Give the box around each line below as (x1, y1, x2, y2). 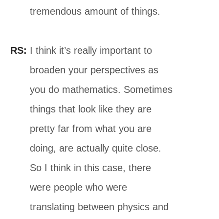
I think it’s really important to (27, 44, 153, 56)
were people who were (30, 181, 128, 193)
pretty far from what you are (30, 123, 152, 134)
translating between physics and (30, 201, 169, 212)
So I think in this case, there (30, 162, 152, 173)
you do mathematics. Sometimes (30, 84, 173, 95)
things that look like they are (30, 103, 152, 114)
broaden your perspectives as (30, 64, 159, 75)
